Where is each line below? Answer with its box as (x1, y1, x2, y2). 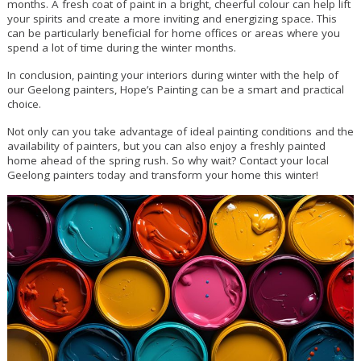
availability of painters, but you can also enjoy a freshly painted (6, 139, 326, 154)
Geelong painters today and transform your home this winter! (6, 168, 318, 183)
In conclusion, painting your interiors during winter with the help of (6, 68, 338, 83)
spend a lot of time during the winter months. (6, 40, 236, 56)
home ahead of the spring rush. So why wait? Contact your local (6, 153, 329, 168)
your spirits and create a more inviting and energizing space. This (6, 11, 337, 27)
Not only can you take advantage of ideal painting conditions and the (6, 124, 354, 139)
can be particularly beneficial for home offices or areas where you (6, 26, 340, 41)
